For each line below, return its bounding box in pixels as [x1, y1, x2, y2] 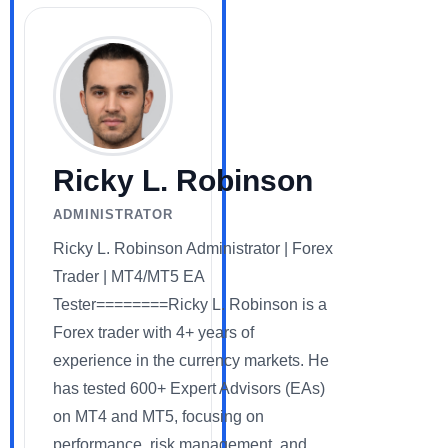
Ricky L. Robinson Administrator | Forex [53, 240, 333, 258]
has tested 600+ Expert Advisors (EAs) [53, 380, 325, 398]
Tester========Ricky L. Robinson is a [53, 296, 327, 314]
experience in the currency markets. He [53, 352, 329, 370]
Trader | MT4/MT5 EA [53, 268, 204, 286]
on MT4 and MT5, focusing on [53, 408, 264, 426]
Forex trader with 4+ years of [53, 324, 254, 342]
